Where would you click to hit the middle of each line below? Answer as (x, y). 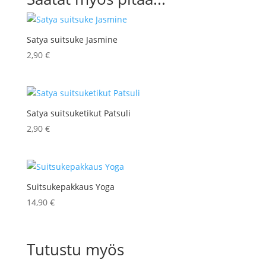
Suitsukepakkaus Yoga (70, 187)
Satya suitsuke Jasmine (72, 39)
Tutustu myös (75, 250)
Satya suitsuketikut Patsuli (78, 113)
